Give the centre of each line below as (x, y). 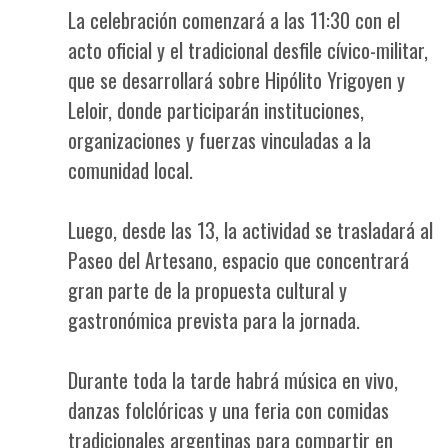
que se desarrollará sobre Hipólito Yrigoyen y (236, 79)
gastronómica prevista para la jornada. (214, 319)
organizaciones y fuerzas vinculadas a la (219, 139)
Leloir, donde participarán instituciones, (216, 109)
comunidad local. (130, 169)
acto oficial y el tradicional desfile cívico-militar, (248, 49)
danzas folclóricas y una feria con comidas (228, 409)
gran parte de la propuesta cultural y (207, 289)
